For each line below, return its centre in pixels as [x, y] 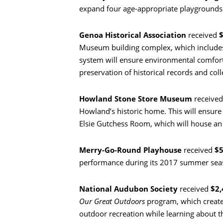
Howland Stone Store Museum [137, 99]
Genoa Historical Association [134, 35]
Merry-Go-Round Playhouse [130, 150]
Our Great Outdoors [112, 201]
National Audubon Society [128, 189]
